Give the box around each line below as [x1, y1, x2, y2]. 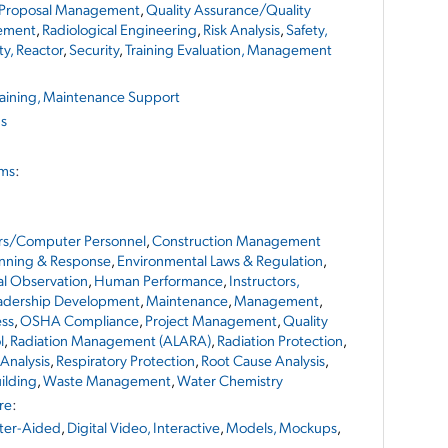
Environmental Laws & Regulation [117, 250, 323, 270]
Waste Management [43, 370, 171, 390]
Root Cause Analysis [201, 350, 325, 370]
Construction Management [152, 230, 321, 250]
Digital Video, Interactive [67, 417, 220, 437]
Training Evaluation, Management [125, 39, 332, 59]
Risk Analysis [203, 19, 280, 39]
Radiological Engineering [42, 19, 197, 39]
